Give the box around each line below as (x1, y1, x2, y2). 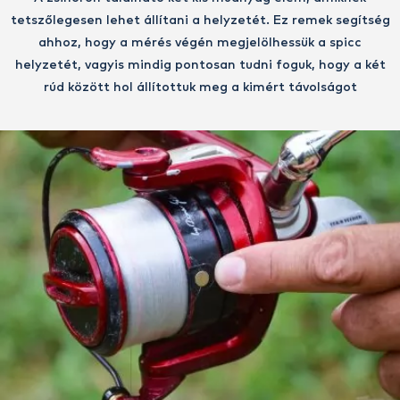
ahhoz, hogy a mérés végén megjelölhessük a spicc (38, 36, 362, 49)
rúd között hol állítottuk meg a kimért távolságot (43, 80, 357, 94)
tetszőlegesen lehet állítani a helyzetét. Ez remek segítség (10, 13, 390, 27)
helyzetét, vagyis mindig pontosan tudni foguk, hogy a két (14, 58, 386, 71)
